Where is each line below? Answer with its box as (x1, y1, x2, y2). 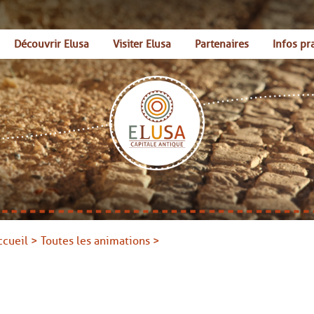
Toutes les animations (41, 234, 150, 248)
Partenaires (194, 37, 249, 50)
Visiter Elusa (112, 37, 171, 50)
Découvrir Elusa (13, 37, 89, 50)
